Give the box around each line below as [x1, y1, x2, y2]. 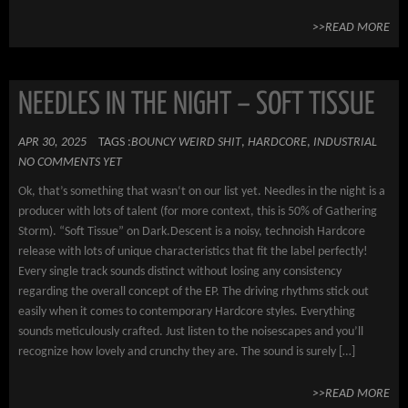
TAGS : [98, 136, 131, 149]
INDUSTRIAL [313, 136, 377, 149]
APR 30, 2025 [18, 136, 87, 149]
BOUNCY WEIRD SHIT [131, 136, 241, 149]
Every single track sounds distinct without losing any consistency [18, 265, 342, 279]
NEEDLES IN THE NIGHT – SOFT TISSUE [18, 90, 375, 120]
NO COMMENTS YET [18, 156, 122, 169]
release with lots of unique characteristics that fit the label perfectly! [18, 245, 368, 259]
